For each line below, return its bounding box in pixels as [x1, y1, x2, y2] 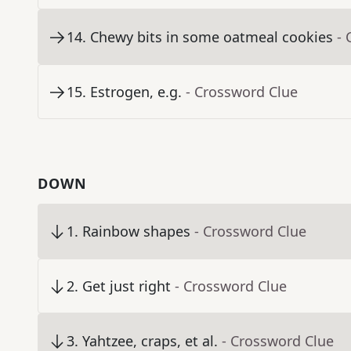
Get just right [82, 277, 171, 296]
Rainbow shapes [82, 222, 190, 241]
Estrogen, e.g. [90, 82, 182, 102]
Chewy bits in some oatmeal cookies [90, 27, 333, 47]
